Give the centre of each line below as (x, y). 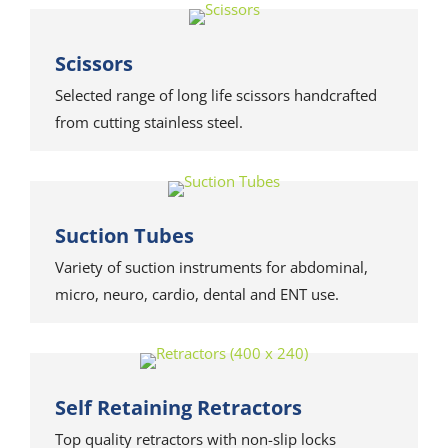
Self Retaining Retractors (178, 407)
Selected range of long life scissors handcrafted (216, 95)
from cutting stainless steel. (149, 122)
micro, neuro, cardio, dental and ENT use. (197, 294)
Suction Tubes (124, 235)
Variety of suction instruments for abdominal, (211, 267)
